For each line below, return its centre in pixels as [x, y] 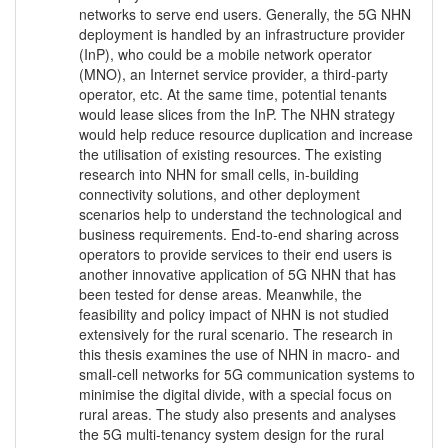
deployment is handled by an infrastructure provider [242, 34]
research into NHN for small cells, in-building [219, 174]
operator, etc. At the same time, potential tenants [233, 94]
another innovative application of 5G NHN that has [237, 274]
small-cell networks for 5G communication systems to [247, 374]
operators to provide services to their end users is [235, 254]
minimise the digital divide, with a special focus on [235, 394]
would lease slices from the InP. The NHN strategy [237, 114]
